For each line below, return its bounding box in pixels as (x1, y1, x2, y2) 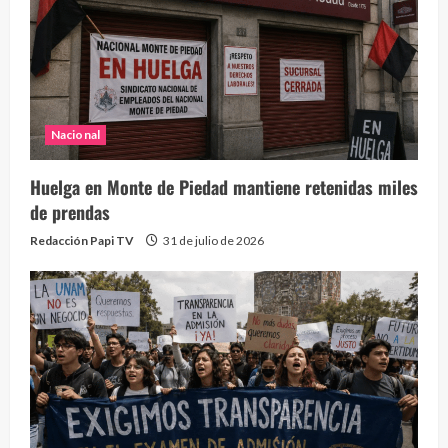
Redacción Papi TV (30, 232, 134, 248)
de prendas (30, 198, 110, 225)
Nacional (51, 126, 100, 142)
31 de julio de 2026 (161, 232, 264, 248)
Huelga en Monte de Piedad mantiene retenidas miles (30, 173, 418, 200)
